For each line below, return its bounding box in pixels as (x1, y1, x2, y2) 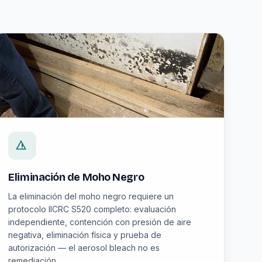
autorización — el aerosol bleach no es (8, 243, 160, 253)
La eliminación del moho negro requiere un (8, 191, 174, 201)
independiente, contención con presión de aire (8, 217, 192, 227)
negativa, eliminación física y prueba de (8, 230, 162, 240)
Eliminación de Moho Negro (8, 171, 144, 184)
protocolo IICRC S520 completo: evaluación (8, 204, 177, 214)
